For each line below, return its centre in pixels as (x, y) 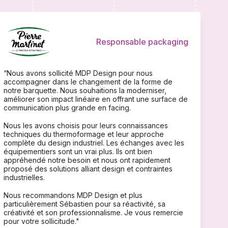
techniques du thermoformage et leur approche (83, 134)
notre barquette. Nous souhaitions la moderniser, (85, 90)
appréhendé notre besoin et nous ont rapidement (87, 160)
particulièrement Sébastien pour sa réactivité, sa (84, 204)
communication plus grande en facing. (67, 107)
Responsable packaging (142, 42)
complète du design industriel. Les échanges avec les (94, 142)
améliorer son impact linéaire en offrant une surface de (95, 99)
